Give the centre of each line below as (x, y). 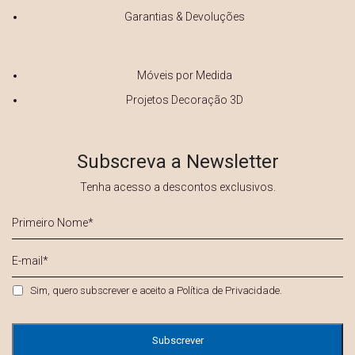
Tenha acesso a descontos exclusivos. (177, 187)
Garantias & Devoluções (184, 17)
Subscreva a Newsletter (177, 162)
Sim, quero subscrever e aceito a (103, 291)
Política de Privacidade (228, 291)
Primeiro (38, 214)
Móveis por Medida (184, 76)
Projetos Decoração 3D (184, 100)
